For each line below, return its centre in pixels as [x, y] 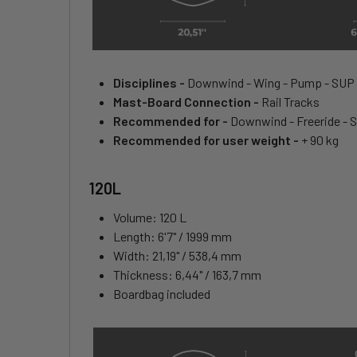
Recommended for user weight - [207, 140]
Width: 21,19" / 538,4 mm [177, 256]
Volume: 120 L [150, 218]
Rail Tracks [290, 102]
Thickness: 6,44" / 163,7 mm [187, 275]
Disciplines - [150, 83]
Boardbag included [162, 294]
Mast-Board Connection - [187, 102]
